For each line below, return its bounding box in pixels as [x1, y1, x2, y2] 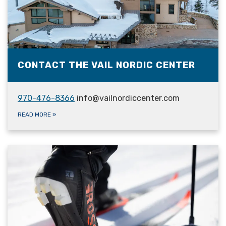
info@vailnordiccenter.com [75, 93, 180, 103]
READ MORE [18, 110, 52, 118]
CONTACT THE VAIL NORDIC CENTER [18, 59, 195, 71]
